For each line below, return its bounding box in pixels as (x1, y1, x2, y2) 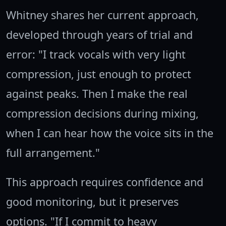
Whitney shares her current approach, (6, 8, 199, 23)
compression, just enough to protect (6, 67, 191, 82)
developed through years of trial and (6, 27, 193, 42)
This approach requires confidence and (6, 175, 203, 190)
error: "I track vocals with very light (6, 47, 186, 62)
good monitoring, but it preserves (6, 194, 179, 209)
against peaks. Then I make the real (6, 86, 188, 101)
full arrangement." (6, 145, 100, 160)
